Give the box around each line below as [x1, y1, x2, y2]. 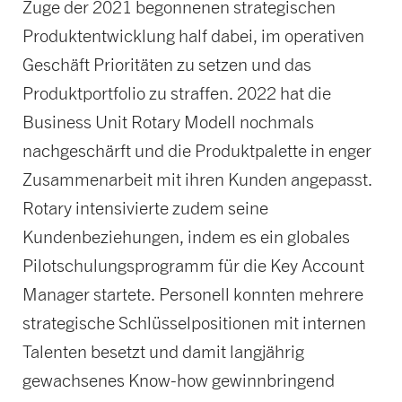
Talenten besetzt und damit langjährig [22, 340, 304, 362]
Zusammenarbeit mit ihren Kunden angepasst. [22, 168, 372, 189]
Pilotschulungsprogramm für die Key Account [22, 254, 364, 275]
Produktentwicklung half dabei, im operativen [22, 24, 364, 46]
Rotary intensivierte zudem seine [22, 197, 268, 218]
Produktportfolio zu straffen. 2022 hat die [22, 82, 331, 103]
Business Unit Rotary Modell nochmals [22, 110, 314, 132]
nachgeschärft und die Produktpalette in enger [22, 139, 371, 161]
